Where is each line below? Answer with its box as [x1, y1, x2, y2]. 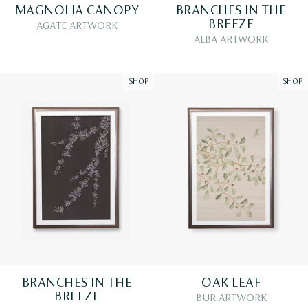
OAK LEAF [201, 276, 261, 290]
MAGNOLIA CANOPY [14, 3, 140, 18]
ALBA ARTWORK [194, 34, 268, 45]
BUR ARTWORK [195, 292, 267, 304]
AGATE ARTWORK [36, 20, 118, 32]
